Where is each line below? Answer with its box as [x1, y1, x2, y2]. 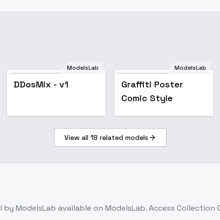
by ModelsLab [2, 203, 56, 213]
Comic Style [121, 92, 173, 104]
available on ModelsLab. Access [58, 203, 177, 213]
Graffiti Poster [121, 79, 183, 90]
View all [64, 133, 90, 142]
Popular [71, 78, 94, 86]
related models [97, 133, 148, 142]
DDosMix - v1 [14, 79, 69, 90]
